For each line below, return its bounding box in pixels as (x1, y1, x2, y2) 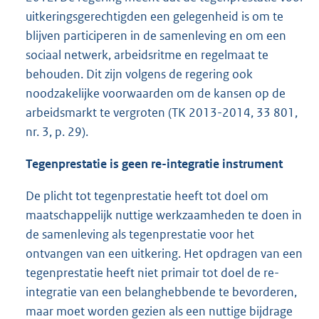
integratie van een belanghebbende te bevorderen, (26, 284, 297, 300)
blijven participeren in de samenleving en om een (26, 28, 286, 44)
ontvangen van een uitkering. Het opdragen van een (26, 246, 303, 262)
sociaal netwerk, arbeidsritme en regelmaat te (26, 47, 268, 63)
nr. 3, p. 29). (26, 124, 88, 140)
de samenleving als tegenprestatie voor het (26, 226, 254, 243)
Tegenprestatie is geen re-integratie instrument (26, 156, 283, 172)
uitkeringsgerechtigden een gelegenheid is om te (26, 9, 283, 25)
